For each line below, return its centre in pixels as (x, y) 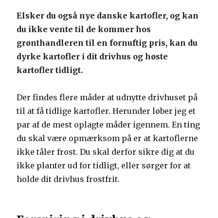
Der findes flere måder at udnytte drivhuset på (107, 97)
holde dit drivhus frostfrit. (68, 179)
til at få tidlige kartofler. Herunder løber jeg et (106, 111)
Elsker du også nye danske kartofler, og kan (108, 16)
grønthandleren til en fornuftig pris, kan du (107, 43)
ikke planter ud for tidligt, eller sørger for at (104, 165)
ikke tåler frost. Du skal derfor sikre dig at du (106, 152)
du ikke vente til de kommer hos (84, 29)
